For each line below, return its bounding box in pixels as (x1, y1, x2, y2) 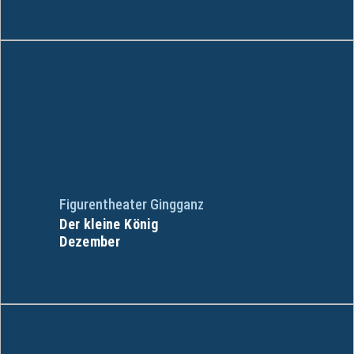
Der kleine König (59, 215, 158, 232)
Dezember (59, 232, 121, 250)
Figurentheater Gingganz (59, 195, 205, 213)
